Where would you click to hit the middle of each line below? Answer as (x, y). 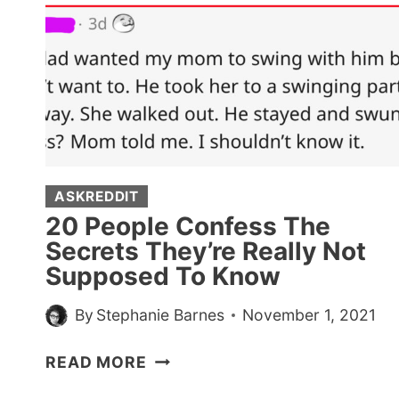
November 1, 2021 (309, 315)
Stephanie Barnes (161, 315)
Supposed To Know (163, 276)
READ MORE (96, 362)
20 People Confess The (188, 226)
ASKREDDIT (97, 196)
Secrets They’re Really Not (206, 251)
